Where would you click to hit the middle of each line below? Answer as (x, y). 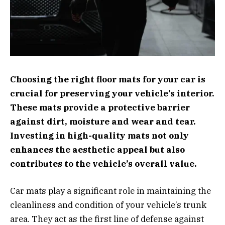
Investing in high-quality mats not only (99, 135)
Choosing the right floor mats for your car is (108, 79)
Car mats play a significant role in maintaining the (110, 191)
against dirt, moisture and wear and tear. (103, 121)
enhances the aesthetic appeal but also (97, 149)
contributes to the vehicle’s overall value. (103, 163)
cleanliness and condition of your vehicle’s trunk (108, 205)
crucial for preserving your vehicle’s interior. (112, 93)
